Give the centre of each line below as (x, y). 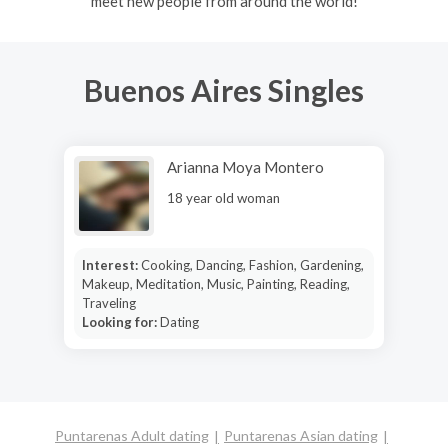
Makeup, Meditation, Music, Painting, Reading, (215, 283)
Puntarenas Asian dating (301, 435)
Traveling (108, 302)
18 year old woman (223, 197)
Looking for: (120, 321)
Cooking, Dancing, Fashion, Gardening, (252, 264)
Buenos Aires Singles (224, 90)
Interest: (111, 264)
